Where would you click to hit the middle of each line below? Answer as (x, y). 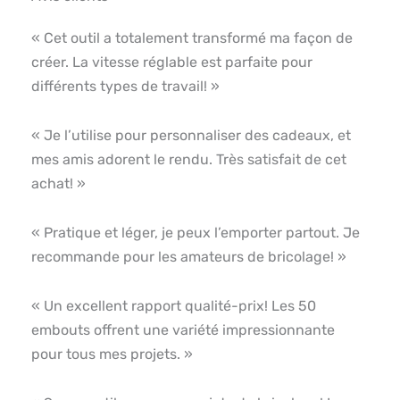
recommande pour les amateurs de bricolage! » (189, 256)
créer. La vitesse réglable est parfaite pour (172, 62)
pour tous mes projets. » (112, 354)
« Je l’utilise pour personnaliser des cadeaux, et (191, 135)
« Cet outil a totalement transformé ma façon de (192, 37)
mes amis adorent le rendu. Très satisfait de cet (189, 159)
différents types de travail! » (125, 86)
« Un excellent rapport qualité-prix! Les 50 (174, 305)
